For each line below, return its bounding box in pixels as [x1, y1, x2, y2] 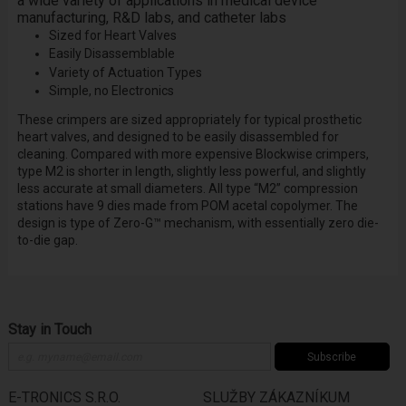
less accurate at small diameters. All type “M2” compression [16, 181, 358, 197]
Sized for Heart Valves [48, 27, 177, 43]
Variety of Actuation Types [48, 64, 202, 80]
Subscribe [307, 350, 357, 363]
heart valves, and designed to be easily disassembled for [16, 130, 339, 145]
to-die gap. [16, 233, 78, 248]
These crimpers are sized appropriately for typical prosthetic [16, 112, 362, 128]
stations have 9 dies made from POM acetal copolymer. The [16, 198, 358, 214]
